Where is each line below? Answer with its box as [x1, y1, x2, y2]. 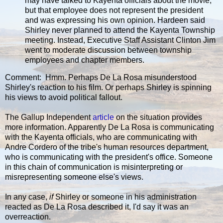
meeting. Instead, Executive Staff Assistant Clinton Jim [25, 35, 216, 44]
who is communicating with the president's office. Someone [5, 153, 213, 162]
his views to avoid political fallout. [5, 93, 122, 102]
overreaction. [5, 213, 51, 222]
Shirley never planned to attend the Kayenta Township [25, 25, 215, 34]
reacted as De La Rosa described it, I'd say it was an [5, 203, 189, 212]
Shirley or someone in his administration [53, 193, 197, 202]
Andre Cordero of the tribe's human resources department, [5, 143, 209, 152]
